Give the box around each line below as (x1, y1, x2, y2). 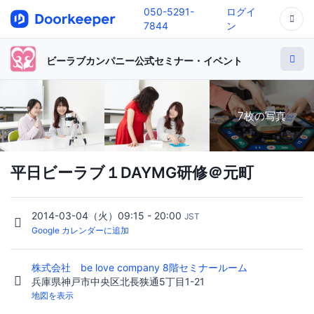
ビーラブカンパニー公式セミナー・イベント (46, 54, 243, 67)
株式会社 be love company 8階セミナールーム (32, 261, 250, 274)
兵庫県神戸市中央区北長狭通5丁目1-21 (32, 275, 205, 288)
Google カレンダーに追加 (32, 225, 129, 236)
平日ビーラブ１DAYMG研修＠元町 (11, 163, 254, 182)
